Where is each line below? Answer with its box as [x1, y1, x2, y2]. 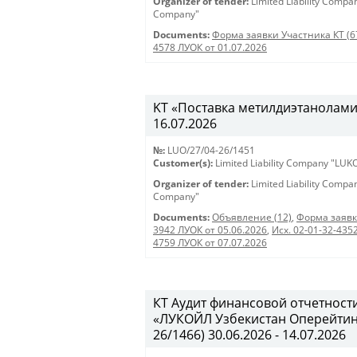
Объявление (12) [212, 211, 292, 223]
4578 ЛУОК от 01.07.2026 [153, 41, 267, 53]
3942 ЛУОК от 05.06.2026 [153, 224, 267, 236]
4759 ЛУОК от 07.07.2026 [153, 237, 267, 249]
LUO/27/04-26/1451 [167, 144, 255, 156]
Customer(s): [153, 157, 213, 169]
